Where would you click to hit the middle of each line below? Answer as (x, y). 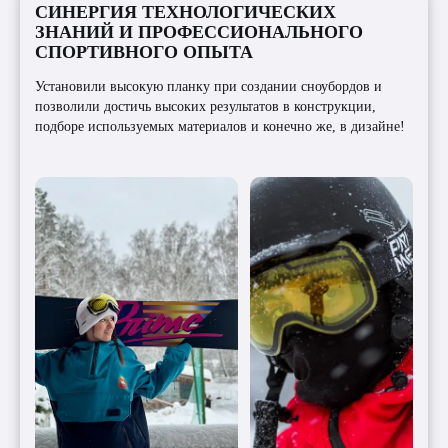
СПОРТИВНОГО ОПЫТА (144, 51)
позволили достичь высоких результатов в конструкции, (205, 106)
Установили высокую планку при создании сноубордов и (208, 86)
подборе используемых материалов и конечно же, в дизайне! (220, 126)
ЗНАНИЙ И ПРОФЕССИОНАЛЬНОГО (199, 31)
